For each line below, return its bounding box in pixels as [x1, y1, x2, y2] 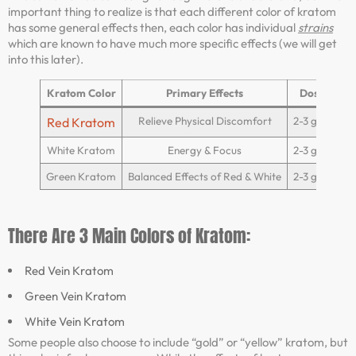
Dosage [299, 86, 337, 101]
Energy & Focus [168, 143, 242, 158]
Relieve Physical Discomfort [137, 114, 272, 129]
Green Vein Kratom [25, 288, 126, 304]
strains [298, 20, 333, 36]
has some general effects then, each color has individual [8, 20, 298, 36]
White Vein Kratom [25, 314, 125, 330]
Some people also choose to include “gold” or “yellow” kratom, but [8, 335, 348, 350]
